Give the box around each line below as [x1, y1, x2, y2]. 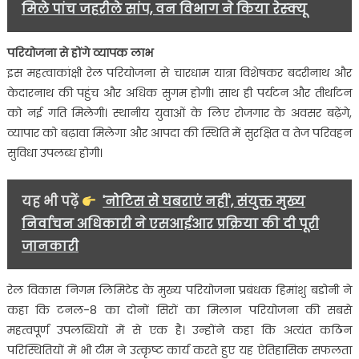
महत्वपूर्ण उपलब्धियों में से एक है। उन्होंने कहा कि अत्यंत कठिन [6, 322, 353, 339]
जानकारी [21, 237, 79, 256]
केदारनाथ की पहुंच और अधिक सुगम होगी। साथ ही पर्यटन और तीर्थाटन [6, 85, 353, 102]
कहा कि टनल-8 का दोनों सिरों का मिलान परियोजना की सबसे [6, 302, 353, 319]
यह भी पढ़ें [21, 192, 82, 212]
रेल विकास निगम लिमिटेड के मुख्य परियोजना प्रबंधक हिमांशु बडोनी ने [6, 282, 353, 299]
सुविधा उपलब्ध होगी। [6, 145, 103, 162]
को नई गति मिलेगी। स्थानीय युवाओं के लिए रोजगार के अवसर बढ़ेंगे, [6, 105, 353, 122]
